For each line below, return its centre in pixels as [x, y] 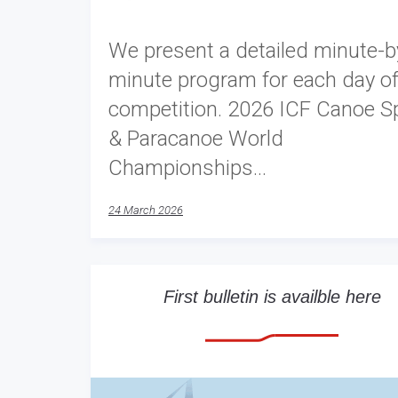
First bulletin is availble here [272, 297]
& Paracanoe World [196, 139]
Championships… [187, 168]
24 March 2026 [146, 211]
